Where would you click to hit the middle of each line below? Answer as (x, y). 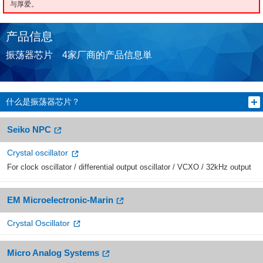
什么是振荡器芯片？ (43, 102)
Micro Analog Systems (53, 252)
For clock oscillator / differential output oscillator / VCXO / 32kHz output (129, 167)
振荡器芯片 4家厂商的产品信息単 (79, 55)
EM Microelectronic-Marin (60, 200)
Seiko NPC (29, 130)
